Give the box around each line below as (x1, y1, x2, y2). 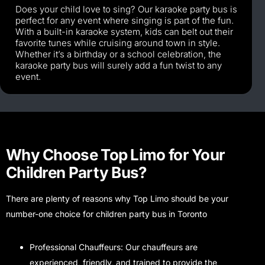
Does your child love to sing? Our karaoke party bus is (15, 4, 237, 15)
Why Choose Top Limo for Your (6, 146, 225, 164)
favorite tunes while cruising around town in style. (15, 37, 220, 49)
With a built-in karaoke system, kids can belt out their (15, 26, 233, 38)
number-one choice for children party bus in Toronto (6, 209, 207, 219)
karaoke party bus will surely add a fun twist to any (15, 60, 222, 72)
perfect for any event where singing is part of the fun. (15, 15, 234, 27)
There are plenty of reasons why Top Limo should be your (6, 193, 228, 204)
